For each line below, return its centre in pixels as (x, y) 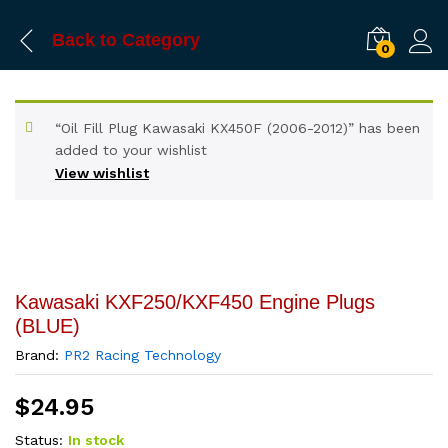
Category (158, 39)
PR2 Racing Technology (142, 355)
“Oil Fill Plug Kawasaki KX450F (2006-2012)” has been (237, 128)
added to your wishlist (131, 150)
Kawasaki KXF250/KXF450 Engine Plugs (195, 302)
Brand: (39, 355)
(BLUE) (47, 326)
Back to (84, 39)
